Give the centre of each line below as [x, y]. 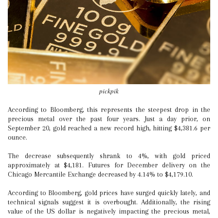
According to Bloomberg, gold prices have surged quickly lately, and [109, 192]
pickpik [109, 91]
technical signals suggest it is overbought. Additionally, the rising [109, 202]
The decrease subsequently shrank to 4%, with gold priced [109, 155]
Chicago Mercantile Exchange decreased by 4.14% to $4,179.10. [100, 174]
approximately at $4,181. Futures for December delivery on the [109, 165]
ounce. [18, 137]
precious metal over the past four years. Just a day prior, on [109, 118]
